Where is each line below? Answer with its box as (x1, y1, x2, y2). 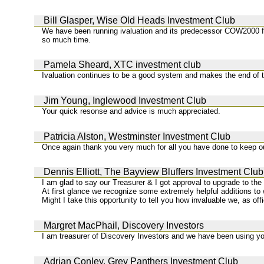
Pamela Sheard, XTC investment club (44, 60, 201, 70)
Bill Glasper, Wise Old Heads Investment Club (44, 15, 235, 25)
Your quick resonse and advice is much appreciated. (42, 106, 221, 115)
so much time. (42, 35, 91, 44)
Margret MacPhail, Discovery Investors (44, 220, 204, 230)
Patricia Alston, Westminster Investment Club (44, 131, 230, 141)
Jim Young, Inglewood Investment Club (44, 95, 206, 105)
